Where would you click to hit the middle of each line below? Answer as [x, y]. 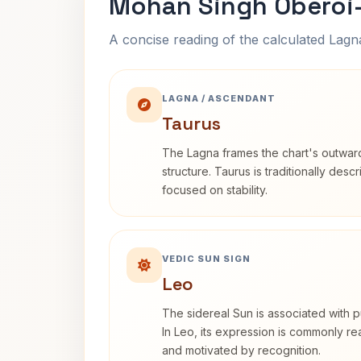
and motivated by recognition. [241, 350]
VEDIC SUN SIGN [206, 259]
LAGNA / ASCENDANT [219, 98]
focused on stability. [215, 190]
